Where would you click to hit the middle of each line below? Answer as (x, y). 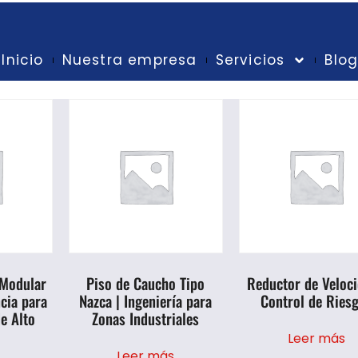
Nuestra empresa (129, 60)
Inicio (23, 60)
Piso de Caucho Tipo (146, 282)
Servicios (250, 60)
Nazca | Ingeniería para (146, 300)
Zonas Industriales (146, 318)
